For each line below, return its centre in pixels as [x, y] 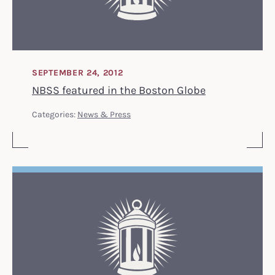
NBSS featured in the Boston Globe [119, 89]
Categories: [55, 114]
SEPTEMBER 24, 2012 [78, 72]
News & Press [104, 114]
